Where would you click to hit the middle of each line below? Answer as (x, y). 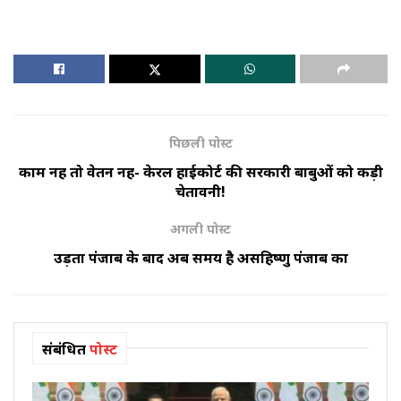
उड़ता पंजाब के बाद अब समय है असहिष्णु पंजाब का (200, 257)
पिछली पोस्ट (200, 142)
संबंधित (64, 349)
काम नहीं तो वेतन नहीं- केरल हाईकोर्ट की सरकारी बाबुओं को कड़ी (200, 171)
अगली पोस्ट (200, 228)
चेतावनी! (200, 191)
